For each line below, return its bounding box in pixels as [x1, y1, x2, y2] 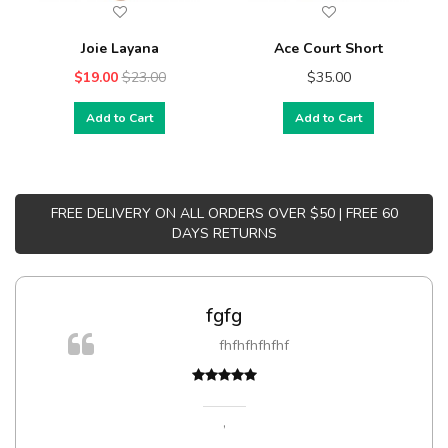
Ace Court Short [274, 38, 383, 58]
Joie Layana [80, 38, 159, 58]
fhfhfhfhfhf [219, 336, 290, 356]
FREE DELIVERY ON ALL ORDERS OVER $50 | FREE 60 [50, 203, 398, 223]
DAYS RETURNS [171, 223, 277, 243]
